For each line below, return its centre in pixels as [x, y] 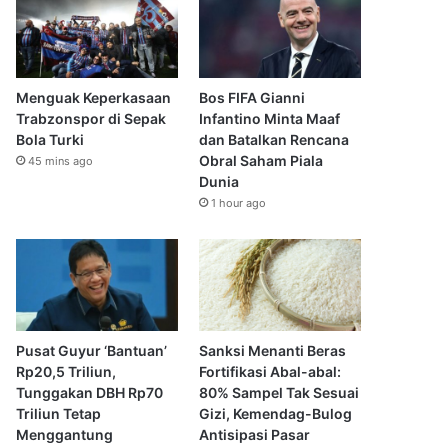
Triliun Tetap [59, 413]
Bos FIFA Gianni [251, 98]
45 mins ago [61, 161]
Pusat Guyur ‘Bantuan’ [92, 350]
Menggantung [65, 434]
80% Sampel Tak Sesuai [278, 392]
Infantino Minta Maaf [269, 119]
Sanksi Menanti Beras [272, 350]
